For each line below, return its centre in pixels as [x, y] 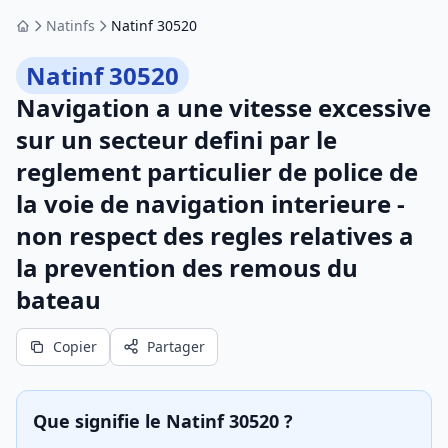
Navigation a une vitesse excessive [223, 107]
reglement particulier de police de [217, 171]
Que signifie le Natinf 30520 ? [163, 421]
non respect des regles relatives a [215, 235]
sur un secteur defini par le [176, 139]
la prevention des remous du [187, 267]
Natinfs [70, 25]
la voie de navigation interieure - [210, 203]
